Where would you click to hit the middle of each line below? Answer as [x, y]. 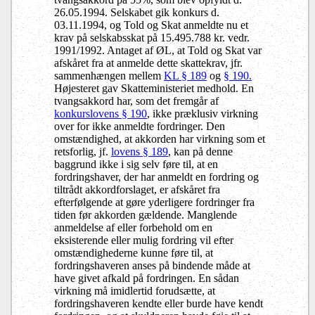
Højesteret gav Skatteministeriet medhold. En [154, 88]
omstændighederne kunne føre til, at [134, 252]
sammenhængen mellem [109, 75]
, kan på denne [200, 151]
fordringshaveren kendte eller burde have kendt [159, 303]
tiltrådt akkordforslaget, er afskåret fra [137, 189]
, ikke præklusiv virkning [202, 113]
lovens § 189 [140, 151]
